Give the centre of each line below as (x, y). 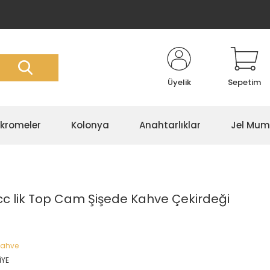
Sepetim (244, 82)
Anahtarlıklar (170, 125)
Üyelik (179, 82)
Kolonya (90, 125)
